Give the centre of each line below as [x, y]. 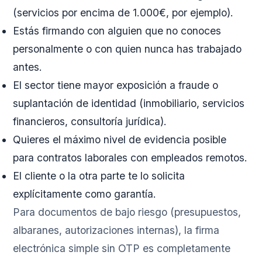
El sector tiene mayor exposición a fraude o [116, 85]
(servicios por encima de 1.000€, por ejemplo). [123, 13]
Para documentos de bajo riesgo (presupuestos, [127, 212]
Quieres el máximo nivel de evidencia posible [120, 140]
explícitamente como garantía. [85, 194]
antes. [28, 67]
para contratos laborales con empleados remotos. [130, 158]
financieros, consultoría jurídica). [90, 122]
